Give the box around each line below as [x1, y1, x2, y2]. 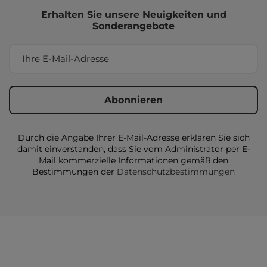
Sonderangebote [92, 20, 175, 32]
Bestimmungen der [32, 166, 117, 177]
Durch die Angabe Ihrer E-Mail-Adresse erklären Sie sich [17, 132, 250, 143]
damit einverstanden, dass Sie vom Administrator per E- [17, 144, 250, 154]
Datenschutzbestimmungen [117, 166, 235, 177]
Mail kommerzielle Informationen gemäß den [39, 155, 228, 166]
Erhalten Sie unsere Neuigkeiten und [41, 9, 226, 20]
